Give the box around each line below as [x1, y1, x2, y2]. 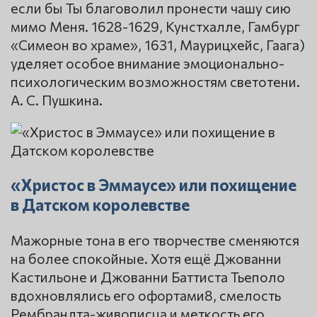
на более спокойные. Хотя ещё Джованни [11, 249, 282, 267]
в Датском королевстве [11, 195, 190, 215]
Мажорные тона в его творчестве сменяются [11, 231, 299, 248]
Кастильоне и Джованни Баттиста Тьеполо [11, 267, 285, 285]
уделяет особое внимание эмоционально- [11, 54, 284, 71]
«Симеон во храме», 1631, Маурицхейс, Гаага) [11, 35, 305, 53]
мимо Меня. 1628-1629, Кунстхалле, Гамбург [11, 17, 300, 35]
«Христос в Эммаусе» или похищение [11, 175, 296, 195]
